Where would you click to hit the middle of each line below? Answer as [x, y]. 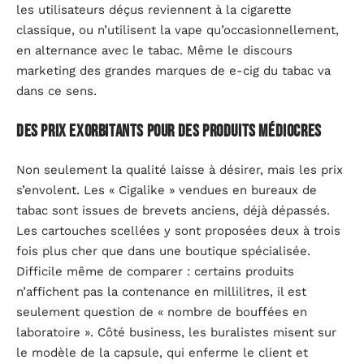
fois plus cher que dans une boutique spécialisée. [163, 251]
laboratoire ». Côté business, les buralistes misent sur [176, 333]
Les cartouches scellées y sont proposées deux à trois [178, 231]
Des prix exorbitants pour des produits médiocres [169, 131]
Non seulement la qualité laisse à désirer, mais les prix [180, 170]
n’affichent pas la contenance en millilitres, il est [161, 292]
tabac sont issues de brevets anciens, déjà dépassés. [173, 211]
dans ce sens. [56, 91]
